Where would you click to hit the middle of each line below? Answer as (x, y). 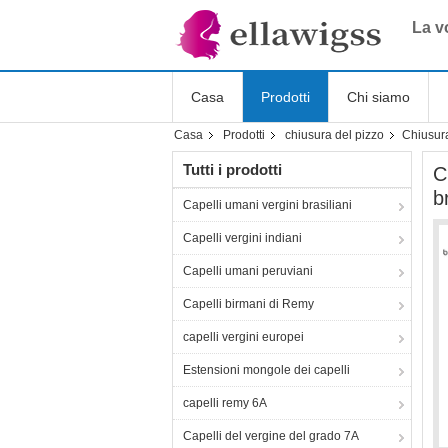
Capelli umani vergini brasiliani (267, 205)
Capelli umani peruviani (248, 271)
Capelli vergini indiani (242, 238)
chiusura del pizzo (334, 135)
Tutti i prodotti (232, 169)
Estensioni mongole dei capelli (266, 370)
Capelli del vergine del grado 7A (271, 436)
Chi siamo (378, 97)
